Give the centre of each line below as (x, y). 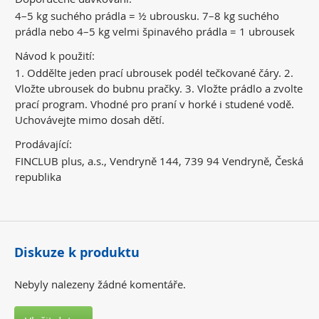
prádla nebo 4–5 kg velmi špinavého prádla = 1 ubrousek (155, 31)
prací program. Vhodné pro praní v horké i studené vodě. (155, 104)
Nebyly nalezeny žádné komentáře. (100, 284)
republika (38, 176)
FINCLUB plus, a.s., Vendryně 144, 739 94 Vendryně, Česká (159, 161)
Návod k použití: (55, 55)
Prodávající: (43, 143)
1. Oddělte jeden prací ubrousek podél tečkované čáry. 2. (154, 72)
